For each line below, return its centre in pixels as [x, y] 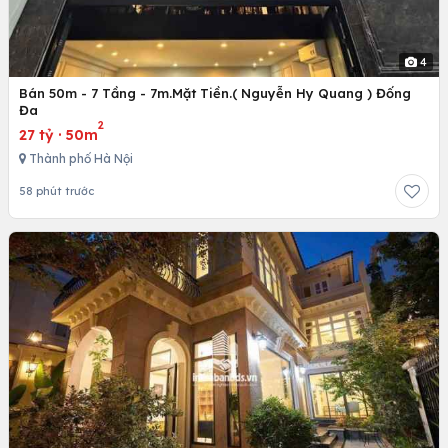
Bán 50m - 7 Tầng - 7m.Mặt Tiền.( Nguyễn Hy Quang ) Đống [215, 93]
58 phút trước [56, 191]
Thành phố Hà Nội [79, 159]
